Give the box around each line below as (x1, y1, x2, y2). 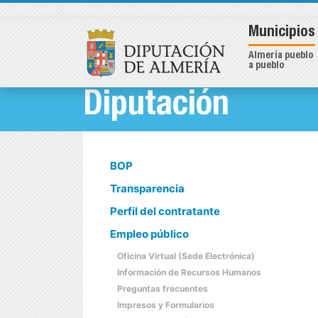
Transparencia (110, 182, 185, 195)
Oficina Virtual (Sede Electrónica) (117, 251, 255, 261)
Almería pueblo (248, 51, 313, 61)
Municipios (248, 26, 315, 40)
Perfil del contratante (110, 204, 220, 218)
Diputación (83, 90, 229, 124)
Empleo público (110, 227, 189, 241)
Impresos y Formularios (117, 300, 214, 310)
